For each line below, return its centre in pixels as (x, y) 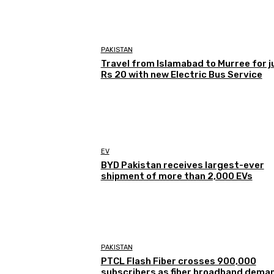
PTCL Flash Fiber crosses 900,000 (178, 261)
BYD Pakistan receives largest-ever (182, 165)
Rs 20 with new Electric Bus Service (181, 75)
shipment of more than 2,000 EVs (176, 176)
